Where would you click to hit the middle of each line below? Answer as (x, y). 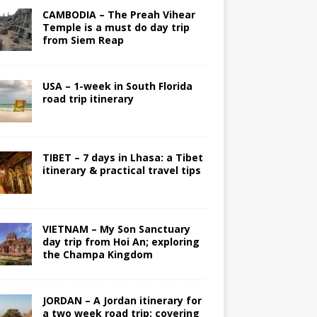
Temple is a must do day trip (116, 28)
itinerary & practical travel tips (121, 171)
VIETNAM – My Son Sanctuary (116, 229)
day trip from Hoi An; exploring (121, 242)
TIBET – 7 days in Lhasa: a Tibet (122, 158)
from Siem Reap (83, 40)
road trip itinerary (88, 99)
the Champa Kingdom (97, 255)
